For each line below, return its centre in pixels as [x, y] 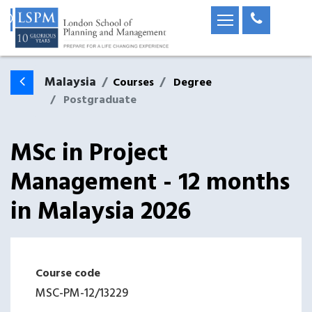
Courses [133, 83]
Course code [68, 274]
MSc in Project [89, 154]
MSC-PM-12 [65, 294]
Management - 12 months [150, 183]
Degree [193, 83]
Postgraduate [100, 100]
